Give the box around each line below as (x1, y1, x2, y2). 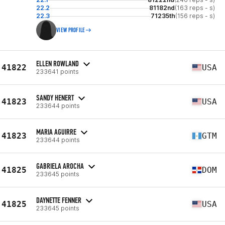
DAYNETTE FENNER (36, 195, 81, 205)
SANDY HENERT (36, 92, 74, 102)
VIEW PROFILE (56, 27, 85, 34)
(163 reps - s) (175, 4, 215, 12)
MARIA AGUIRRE (36, 127, 76, 137)
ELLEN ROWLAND (36, 58, 79, 68)
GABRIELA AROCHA (36, 161, 84, 171)
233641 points (36, 67, 79, 75)
